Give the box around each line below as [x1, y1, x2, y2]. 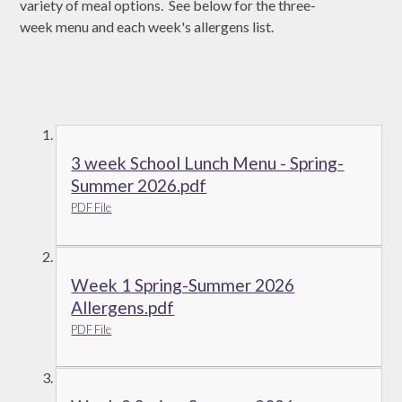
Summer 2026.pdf [71, 175, 207, 197]
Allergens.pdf [71, 296, 175, 318]
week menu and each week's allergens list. [20, 18, 277, 36]
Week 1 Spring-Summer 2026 [71, 274, 295, 295]
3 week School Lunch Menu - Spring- [71, 153, 345, 174]
